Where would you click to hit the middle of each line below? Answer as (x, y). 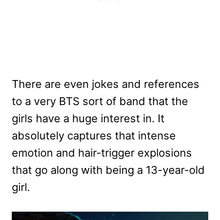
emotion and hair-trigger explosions (102, 152)
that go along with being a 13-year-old (108, 170)
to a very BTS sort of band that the (100, 101)
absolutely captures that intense (94, 135)
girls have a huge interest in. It (88, 118)
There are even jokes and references (106, 84)
